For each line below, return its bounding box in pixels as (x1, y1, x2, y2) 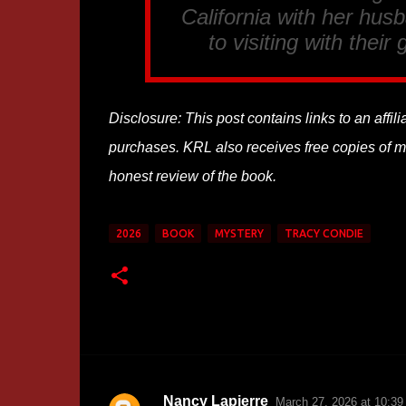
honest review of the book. (108, 169, 276, 184)
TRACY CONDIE (284, 227, 363, 239)
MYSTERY (214, 227, 264, 239)
